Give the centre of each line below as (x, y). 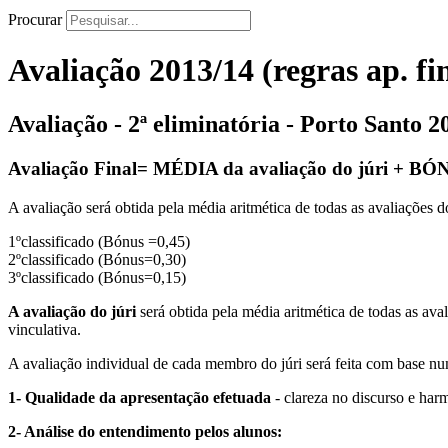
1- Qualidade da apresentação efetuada (139, 397)
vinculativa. (44, 329)
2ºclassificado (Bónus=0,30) (97, 259)
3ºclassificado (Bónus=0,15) (97, 277)
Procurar (35, 19)
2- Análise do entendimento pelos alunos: (145, 431)
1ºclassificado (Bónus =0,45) (99, 241)
